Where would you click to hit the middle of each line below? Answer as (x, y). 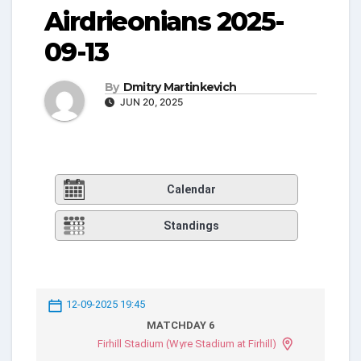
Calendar (191, 190)
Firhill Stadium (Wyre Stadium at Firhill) (187, 343)
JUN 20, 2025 (150, 102)
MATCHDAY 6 (180, 325)
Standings (191, 226)
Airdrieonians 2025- (164, 21)
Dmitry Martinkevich (180, 87)
